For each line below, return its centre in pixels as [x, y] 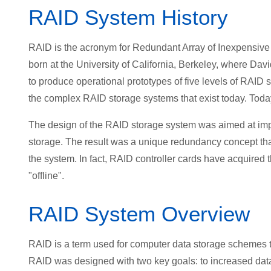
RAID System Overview [139, 214]
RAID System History [128, 17]
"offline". [46, 175]
